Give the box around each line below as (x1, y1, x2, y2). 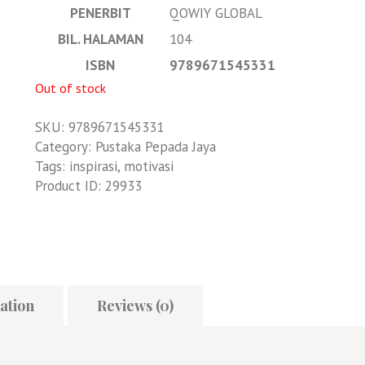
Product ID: (34, 176, 105, 195)
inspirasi (68, 156, 117, 175)
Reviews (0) (97, 296, 174, 316)
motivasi (123, 156, 174, 175)
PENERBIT (69, 4, 131, 23)
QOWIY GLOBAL (169, 4, 262, 23)
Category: (34, 137, 95, 156)
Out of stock (34, 80, 106, 97)
